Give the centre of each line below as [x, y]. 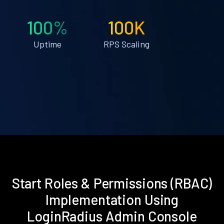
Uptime [47, 44]
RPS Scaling [126, 44]
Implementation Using [112, 199]
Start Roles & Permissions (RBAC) [112, 183]
